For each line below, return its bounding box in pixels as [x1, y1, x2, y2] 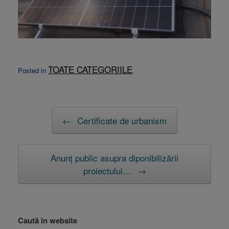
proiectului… [83, 164, 134, 177]
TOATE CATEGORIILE [48, 63, 132, 76]
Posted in [18, 65, 48, 76]
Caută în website [18, 215, 77, 226]
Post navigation [18, 107, 74, 119]
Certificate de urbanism [75, 114, 167, 127]
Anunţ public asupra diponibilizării [51, 151, 178, 165]
